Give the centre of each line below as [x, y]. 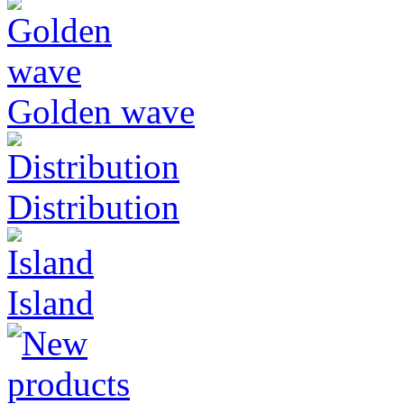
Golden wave [101, 111]
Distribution [93, 207]
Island [50, 302]
